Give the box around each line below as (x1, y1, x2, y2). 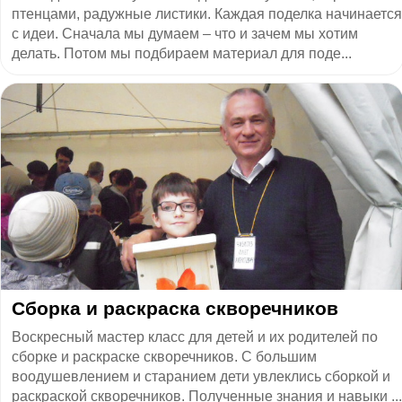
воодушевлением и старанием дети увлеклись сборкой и (12, 368, 390, 384)
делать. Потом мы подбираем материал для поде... (12, 45, 352, 61)
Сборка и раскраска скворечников (12, 297, 338, 319)
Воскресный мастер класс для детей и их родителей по (12, 328, 378, 345)
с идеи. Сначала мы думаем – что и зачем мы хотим (12, 25, 358, 41)
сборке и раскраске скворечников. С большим (12, 348, 317, 364)
